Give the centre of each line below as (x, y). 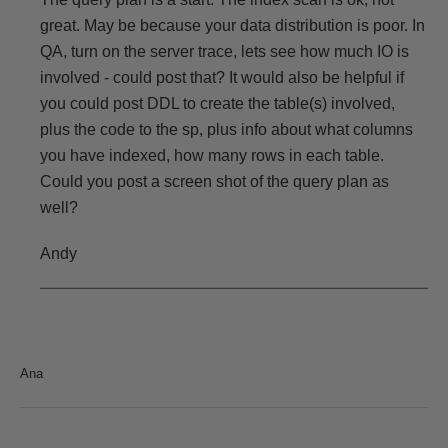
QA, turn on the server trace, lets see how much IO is (224, 51)
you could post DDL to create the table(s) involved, (217, 103)
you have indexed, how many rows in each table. (212, 155)
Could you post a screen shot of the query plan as (214, 181)
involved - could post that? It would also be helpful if (222, 77)
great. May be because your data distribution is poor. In (232, 25)
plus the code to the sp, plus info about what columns (226, 129)
